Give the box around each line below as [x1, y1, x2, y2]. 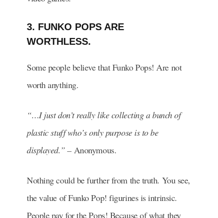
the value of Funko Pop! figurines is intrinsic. [27, 191, 177, 203]
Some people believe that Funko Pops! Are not [27, 61, 182, 73]
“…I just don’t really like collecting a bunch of [27, 109, 181, 121]
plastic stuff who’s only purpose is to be [27, 126, 159, 138]
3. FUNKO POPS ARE [27, 21, 124, 32]
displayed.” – [27, 144, 74, 156]
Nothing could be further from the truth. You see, [27, 174, 190, 186]
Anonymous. [73, 144, 117, 156]
